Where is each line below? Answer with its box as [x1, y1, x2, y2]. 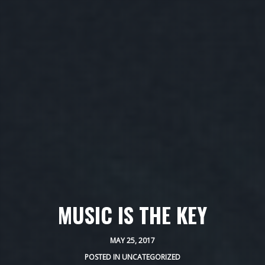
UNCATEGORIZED [122, 251, 180, 262]
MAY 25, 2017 [110, 235, 155, 245]
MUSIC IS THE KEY [58, 199, 207, 230]
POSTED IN [85, 251, 122, 262]
